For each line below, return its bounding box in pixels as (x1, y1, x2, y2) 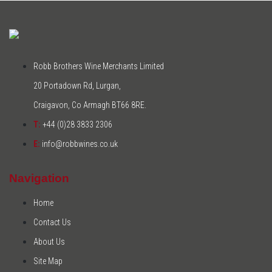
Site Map (33, 256, 63, 266)
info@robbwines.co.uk (40, 139, 118, 149)
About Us (33, 236, 65, 246)
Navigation (9, 171, 69, 185)
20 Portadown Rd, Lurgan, (33, 81, 121, 91)
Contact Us (33, 217, 71, 227)
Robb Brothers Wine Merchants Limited (33, 61, 164, 72)
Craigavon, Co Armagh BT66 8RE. (33, 100, 146, 110)
